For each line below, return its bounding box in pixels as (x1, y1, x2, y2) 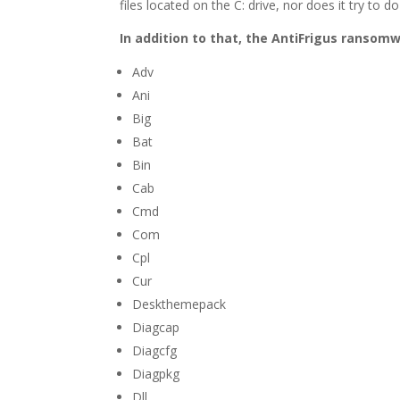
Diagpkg (132, 365, 180, 383)
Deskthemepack (132, 296, 227, 313)
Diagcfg (132, 342, 178, 360)
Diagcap (132, 319, 180, 337)
